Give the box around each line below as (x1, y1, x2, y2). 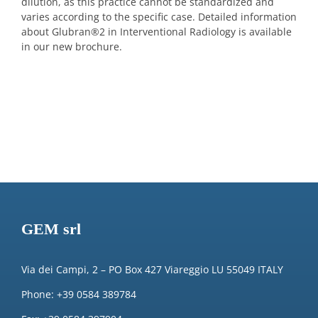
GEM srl (21, 220, 81, 238)
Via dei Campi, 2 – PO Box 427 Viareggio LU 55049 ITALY (21, 262, 283, 276)
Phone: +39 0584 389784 (21, 287, 136, 301)
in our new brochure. (21, 40, 122, 54)
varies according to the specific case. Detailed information (21, 10, 297, 24)
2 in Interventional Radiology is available (99, 25, 292, 39)
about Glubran (21, 25, 91, 39)
